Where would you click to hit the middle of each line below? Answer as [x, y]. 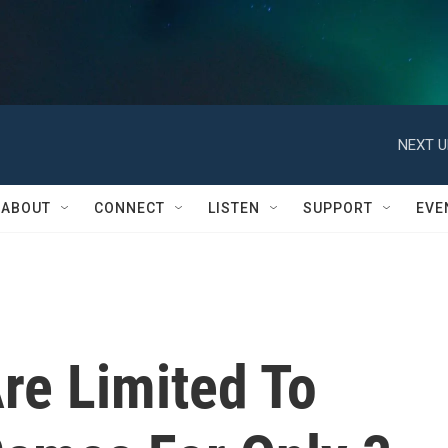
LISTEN [234, 208]
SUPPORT [338, 208]
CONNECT [129, 208]
